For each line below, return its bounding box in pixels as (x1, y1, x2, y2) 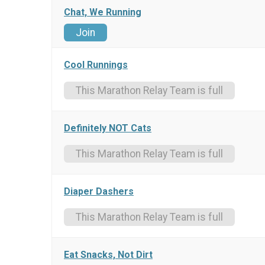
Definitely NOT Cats (64, 122, 151, 134)
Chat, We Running (64, 7, 141, 18)
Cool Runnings (64, 59, 128, 71)
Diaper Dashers (64, 186, 134, 198)
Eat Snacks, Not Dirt (64, 249, 153, 261)
